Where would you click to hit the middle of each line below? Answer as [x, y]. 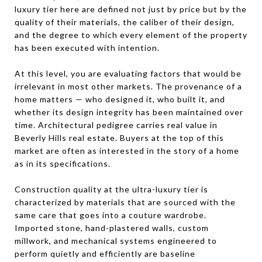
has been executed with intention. [87, 47]
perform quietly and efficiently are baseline [105, 253]
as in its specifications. [63, 163]
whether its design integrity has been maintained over [129, 112]
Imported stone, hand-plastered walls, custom [112, 227]
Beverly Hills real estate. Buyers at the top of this [119, 137]
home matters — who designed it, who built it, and [120, 99]
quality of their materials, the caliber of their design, [125, 22]
